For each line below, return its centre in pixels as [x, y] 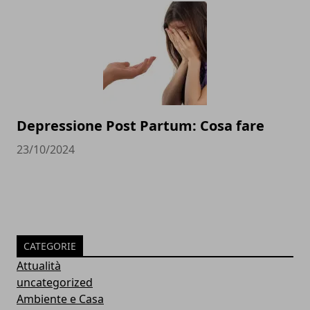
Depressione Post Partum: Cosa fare [140, 126]
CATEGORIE [50, 246]
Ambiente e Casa [60, 299]
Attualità [39, 266]
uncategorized [55, 283]
